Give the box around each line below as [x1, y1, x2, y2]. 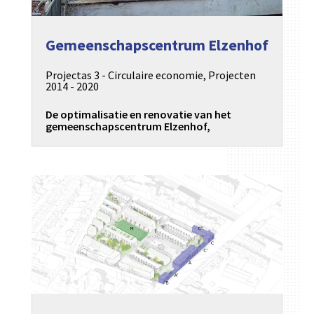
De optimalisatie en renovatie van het [45, 107, 231, 122]
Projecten [207, 68, 256, 83]
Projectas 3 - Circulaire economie [45, 68, 203, 83]
